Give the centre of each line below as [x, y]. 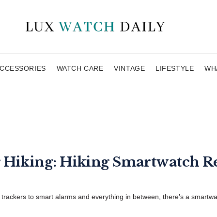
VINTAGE [130, 68]
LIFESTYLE [175, 68]
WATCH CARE [80, 68]
